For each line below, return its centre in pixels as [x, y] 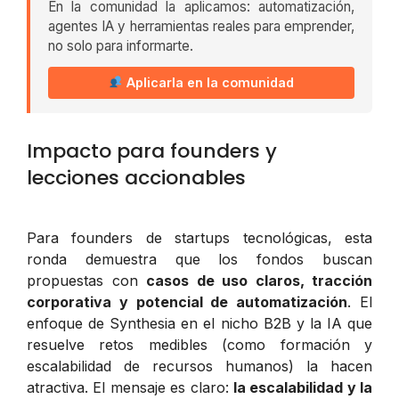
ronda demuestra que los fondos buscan [199, 259]
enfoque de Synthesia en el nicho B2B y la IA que [199, 323]
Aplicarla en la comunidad [209, 82]
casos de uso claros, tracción [259, 280]
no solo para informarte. [121, 45]
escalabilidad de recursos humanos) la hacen [199, 366]
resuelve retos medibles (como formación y [199, 344]
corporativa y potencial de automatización [187, 301]
